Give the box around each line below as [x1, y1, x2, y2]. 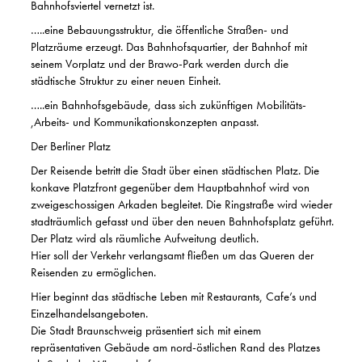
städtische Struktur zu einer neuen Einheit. [31, 73, 221, 89]
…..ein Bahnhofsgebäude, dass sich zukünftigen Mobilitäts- [31, 97, 306, 113]
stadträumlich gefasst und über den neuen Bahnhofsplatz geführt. [31, 213, 334, 229]
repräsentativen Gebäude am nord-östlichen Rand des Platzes [31, 339, 320, 356]
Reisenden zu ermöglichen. [31, 264, 156, 280]
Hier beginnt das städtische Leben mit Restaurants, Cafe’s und [31, 288, 317, 305]
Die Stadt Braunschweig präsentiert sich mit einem [31, 322, 261, 339]
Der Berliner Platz [31, 138, 111, 154]
